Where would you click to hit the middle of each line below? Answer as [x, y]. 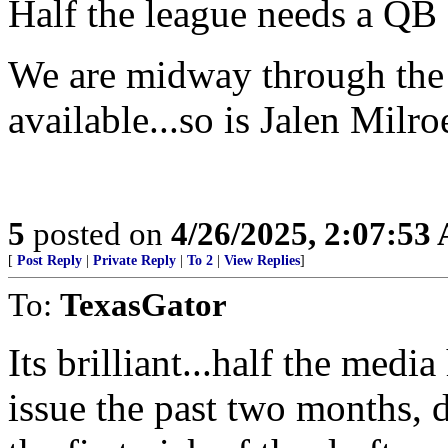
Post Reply [49, 260]
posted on [98, 233]
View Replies [262, 260]
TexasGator [143, 304]
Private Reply [134, 260]
